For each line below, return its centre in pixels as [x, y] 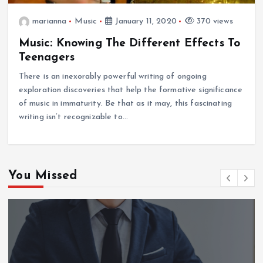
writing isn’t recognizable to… [73, 117]
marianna [50, 22]
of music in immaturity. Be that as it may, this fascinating [125, 104]
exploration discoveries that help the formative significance [131, 90]
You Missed [43, 176]
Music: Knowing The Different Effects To [129, 44]
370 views [214, 22]
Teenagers [46, 58]
